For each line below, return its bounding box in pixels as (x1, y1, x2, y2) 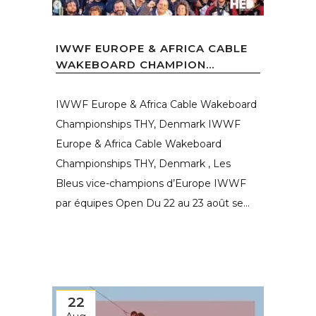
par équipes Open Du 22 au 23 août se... (56, 197, 250, 209)
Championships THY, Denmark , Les (56, 157, 231, 170)
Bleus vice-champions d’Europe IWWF (56, 177, 246, 190)
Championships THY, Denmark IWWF (56, 118, 241, 130)
